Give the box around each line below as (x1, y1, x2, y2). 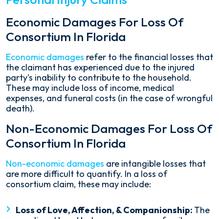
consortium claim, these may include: (6, 178, 151, 190)
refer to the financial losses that (84, 51, 213, 63)
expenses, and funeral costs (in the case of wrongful (6, 92, 213, 104)
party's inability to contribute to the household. (6, 72, 192, 84)
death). (6, 103, 35, 114)
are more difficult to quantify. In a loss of (6, 168, 167, 180)
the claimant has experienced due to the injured (6, 62, 195, 73)
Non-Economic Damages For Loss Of (6, 121, 212, 137)
